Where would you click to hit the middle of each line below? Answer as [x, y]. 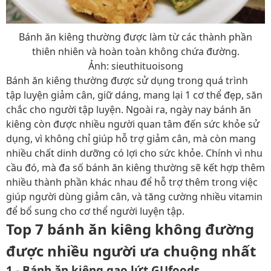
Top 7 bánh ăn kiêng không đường [130, 229]
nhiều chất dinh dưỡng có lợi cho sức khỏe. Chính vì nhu [134, 153]
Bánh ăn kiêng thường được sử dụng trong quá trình [127, 80]
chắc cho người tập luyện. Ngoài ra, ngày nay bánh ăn [129, 109]
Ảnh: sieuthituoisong [135, 66]
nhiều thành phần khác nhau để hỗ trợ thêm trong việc [132, 182]
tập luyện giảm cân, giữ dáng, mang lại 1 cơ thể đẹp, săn [134, 95]
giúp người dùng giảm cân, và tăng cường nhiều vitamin [134, 197]
